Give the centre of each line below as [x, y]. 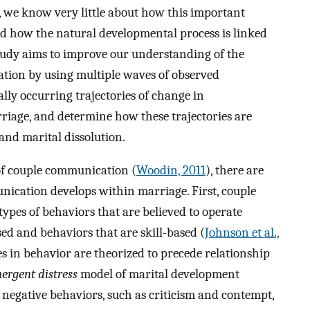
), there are [235, 171]
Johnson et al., [242, 233]
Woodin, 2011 [171, 171]
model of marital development [158, 274]
